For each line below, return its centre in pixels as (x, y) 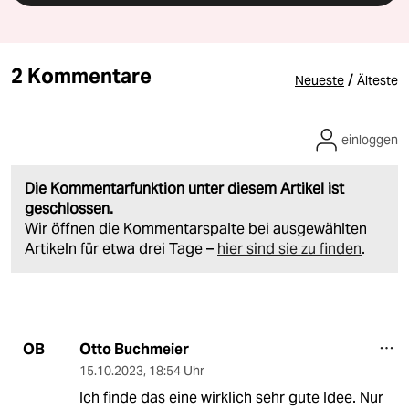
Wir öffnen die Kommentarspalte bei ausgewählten (196, 228)
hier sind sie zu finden (289, 248)
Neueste (320, 80)
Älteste (378, 80)
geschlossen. (69, 208)
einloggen (370, 139)
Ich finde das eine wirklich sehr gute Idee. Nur (231, 397)
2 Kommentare (81, 75)
